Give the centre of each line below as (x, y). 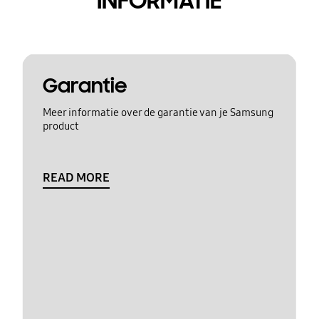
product (61, 126)
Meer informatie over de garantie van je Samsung (158, 112)
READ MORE (76, 178)
